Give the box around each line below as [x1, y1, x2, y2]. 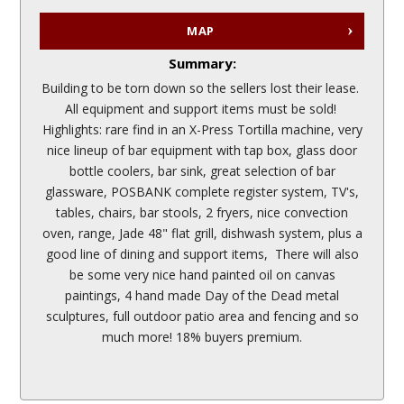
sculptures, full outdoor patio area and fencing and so [45, 307, 359, 325]
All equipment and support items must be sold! [64, 99, 340, 117]
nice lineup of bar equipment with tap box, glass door [47, 141, 357, 159]
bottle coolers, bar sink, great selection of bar [69, 161, 335, 179]
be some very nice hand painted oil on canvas [69, 265, 335, 283]
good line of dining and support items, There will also [45, 244, 359, 262]
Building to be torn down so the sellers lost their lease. [41, 78, 363, 96]
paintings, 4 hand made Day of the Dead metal [65, 286, 339, 304]
